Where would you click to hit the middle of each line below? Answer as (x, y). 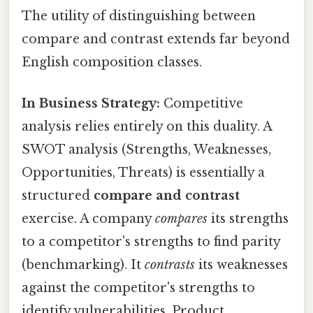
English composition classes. (112, 62)
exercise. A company (88, 218)
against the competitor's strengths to (138, 287)
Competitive (202, 103)
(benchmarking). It (83, 264)
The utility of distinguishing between (139, 16)
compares (181, 218)
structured (58, 195)
